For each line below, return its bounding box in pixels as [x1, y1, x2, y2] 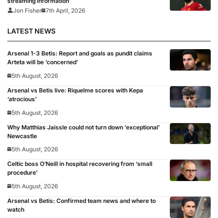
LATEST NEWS [7, 27, 55, 36]
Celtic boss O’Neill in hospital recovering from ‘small [7, 160, 152, 168]
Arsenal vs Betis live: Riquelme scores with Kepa [7, 86, 143, 94]
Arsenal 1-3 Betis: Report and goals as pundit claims [7, 50, 152, 57]
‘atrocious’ [7, 95, 36, 103]
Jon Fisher [13, 6, 41, 14]
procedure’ [7, 169, 37, 177]
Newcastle [7, 132, 37, 140]
